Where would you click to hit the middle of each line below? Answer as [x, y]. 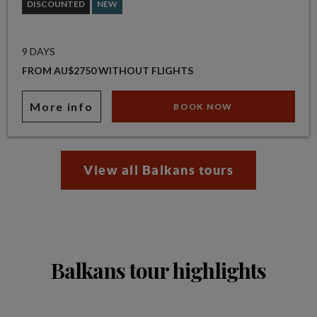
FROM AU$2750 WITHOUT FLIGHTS [108, 71]
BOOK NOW [203, 107]
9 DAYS [39, 52]
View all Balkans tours [158, 171]
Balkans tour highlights [158, 271]
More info [62, 107]
